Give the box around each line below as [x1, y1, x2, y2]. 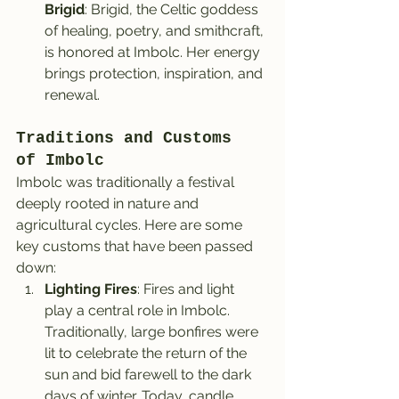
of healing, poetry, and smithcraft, [45, 21, 267, 39]
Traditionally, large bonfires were [45, 322, 262, 340]
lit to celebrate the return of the [45, 344, 250, 362]
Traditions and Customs [16, 128, 241, 147]
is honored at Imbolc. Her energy [45, 43, 264, 61]
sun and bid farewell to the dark [45, 365, 255, 383]
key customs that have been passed [16, 237, 256, 255]
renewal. [45, 85, 100, 103]
